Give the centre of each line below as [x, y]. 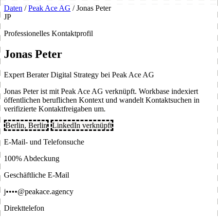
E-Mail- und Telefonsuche [44, 142]
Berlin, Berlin [26, 125]
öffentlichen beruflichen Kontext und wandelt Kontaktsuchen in [102, 100]
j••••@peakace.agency [39, 191]
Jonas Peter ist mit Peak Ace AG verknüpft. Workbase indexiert [101, 91]
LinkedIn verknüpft [82, 125]
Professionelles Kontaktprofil [48, 33]
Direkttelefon [24, 208]
